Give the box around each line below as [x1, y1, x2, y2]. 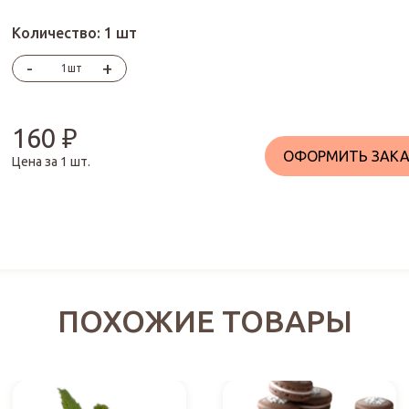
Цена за [12, 154, 61, 170]
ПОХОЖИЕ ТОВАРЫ [57, 304, 352, 339]
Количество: [12, 25, 105, 42]
